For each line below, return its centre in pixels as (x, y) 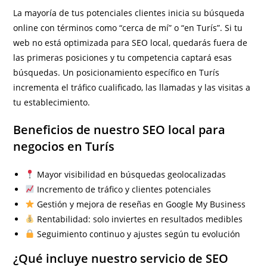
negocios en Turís (64, 146)
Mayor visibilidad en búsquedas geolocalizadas (131, 174)
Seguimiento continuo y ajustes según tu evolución (138, 234)
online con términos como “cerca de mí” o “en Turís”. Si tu (128, 28)
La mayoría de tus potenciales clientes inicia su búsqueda (129, 13)
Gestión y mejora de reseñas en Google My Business (140, 204)
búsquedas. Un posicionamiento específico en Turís (117, 72)
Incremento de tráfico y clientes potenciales (123, 189)
